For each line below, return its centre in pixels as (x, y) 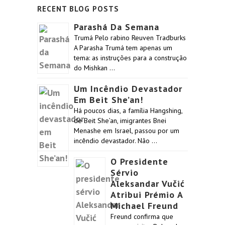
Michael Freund (144, 206)
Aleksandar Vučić (148, 184)
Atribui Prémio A (147, 195)
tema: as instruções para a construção (130, 58)
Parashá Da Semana (117, 27)
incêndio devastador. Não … (116, 141)
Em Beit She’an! (108, 100)
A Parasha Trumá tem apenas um (123, 48)
